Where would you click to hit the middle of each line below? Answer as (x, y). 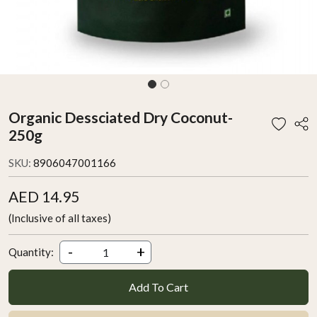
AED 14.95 (44, 196)
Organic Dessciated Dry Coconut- (121, 117)
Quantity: (31, 252)
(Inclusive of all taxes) (60, 218)
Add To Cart (158, 287)
